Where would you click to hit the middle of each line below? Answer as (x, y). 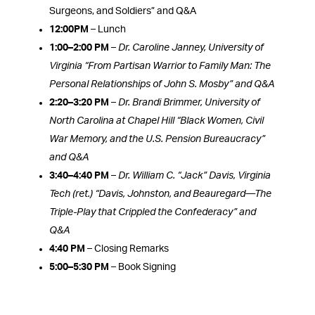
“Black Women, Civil (220, 121)
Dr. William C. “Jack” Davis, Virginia (194, 176)
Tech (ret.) (71, 194)
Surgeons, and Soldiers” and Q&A (123, 12)
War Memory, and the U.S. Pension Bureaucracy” (157, 140)
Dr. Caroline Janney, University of (191, 48)
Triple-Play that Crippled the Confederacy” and (153, 213)
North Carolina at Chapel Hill (113, 121)
